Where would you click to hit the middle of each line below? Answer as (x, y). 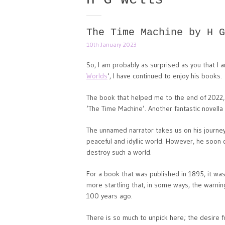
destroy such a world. (119, 152)
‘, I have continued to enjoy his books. (165, 76)
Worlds (97, 76)
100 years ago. (109, 196)
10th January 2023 (111, 44)
